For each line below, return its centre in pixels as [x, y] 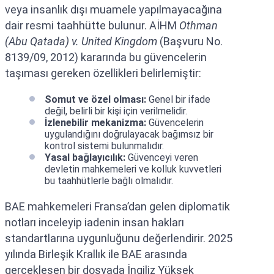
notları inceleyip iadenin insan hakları [94, 222]
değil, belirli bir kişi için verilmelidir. [116, 111]
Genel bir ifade [178, 99]
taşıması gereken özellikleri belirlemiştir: [103, 73]
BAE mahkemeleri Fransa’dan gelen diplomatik [117, 206]
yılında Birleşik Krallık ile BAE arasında [96, 254]
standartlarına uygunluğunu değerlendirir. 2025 [119, 238]
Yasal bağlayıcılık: [85, 157]
